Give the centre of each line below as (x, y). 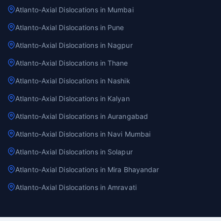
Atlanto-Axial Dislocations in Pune (70, 27)
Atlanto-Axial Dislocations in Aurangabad (82, 116)
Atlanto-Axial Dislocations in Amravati (76, 187)
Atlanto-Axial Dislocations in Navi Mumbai (83, 134)
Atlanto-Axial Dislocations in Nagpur (74, 45)
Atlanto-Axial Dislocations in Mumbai (74, 9)
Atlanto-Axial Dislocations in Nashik (73, 80)
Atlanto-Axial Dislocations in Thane (72, 63)
